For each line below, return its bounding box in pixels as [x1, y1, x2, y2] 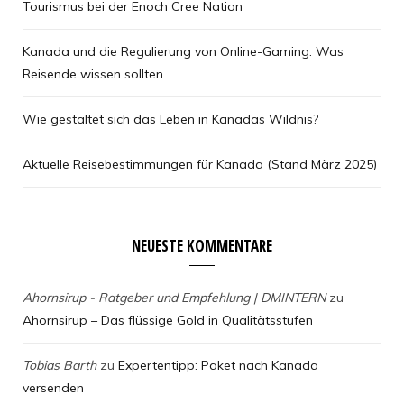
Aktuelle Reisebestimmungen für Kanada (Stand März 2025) [23, 156, 377, 173]
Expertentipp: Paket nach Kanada [118, 357, 318, 374]
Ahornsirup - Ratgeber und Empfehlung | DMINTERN [23, 289, 326, 307]
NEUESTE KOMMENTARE [132, 235, 272, 257]
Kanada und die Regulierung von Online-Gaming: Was [23, 43, 344, 60]
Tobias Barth [23, 357, 96, 374]
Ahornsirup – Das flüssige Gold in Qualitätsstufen [23, 312, 313, 329]
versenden [23, 380, 84, 397]
